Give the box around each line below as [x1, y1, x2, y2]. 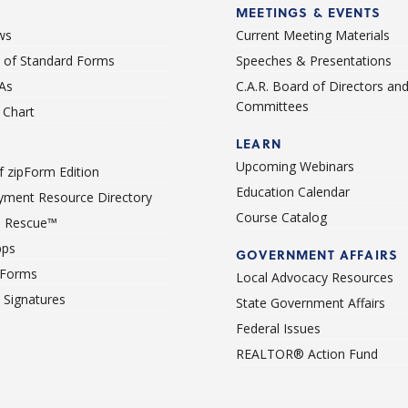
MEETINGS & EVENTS [236, 2, 381, 22]
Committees [236, 97, 309, 115]
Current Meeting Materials [236, 25, 390, 44]
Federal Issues [236, 319, 321, 337]
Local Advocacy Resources [236, 268, 393, 286]
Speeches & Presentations [236, 51, 392, 69]
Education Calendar [236, 182, 350, 200]
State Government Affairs [236, 293, 385, 311]
